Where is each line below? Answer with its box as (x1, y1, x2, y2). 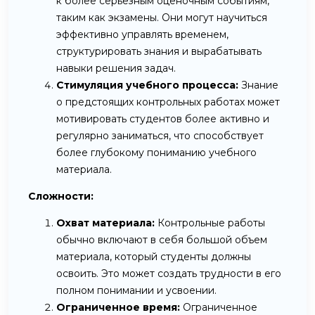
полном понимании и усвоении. (56, 283, 217, 297)
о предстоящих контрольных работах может (56, 95, 280, 108)
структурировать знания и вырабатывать (56, 44, 262, 58)
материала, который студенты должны (56, 250, 251, 263)
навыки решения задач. (56, 61, 176, 75)
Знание (238, 78, 278, 91)
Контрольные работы (155, 216, 265, 229)
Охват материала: (56, 216, 155, 229)
